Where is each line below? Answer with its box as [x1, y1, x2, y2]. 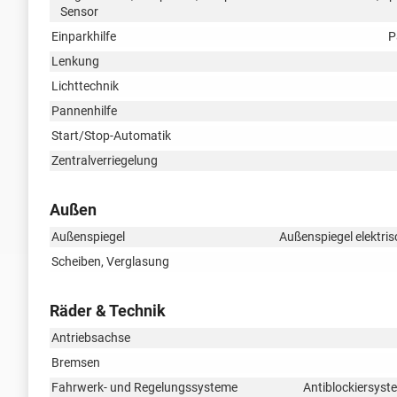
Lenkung [51, 53, 99, 68]
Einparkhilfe [51, 28, 116, 43]
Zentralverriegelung [51, 152, 158, 167]
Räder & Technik [50, 300, 166, 320]
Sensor [60, 4, 98, 19]
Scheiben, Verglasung [51, 253, 169, 269]
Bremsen [51, 354, 100, 370]
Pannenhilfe [51, 103, 117, 118]
